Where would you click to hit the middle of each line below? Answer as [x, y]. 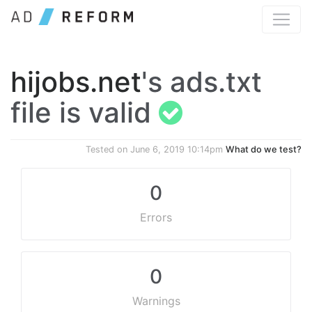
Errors [156, 217]
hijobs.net [76, 82]
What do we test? [264, 149]
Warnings [156, 301]
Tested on [108, 149]
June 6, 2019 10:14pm [177, 149]
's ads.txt [202, 82]
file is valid [85, 112]
